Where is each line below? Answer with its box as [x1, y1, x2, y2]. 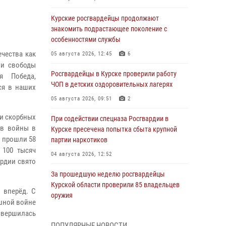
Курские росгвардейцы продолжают [51, 14, 159, 22]
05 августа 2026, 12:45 [51, 50, 112, 57]
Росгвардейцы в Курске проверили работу [51, 70, 177, 78]
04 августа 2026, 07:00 [51, 206, 112, 213]
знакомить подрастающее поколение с [51, 25, 167, 33]
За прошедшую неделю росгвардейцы [51, 170, 165, 178]
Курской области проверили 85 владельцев [51, 181, 180, 189]
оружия [51, 191, 73, 199]
